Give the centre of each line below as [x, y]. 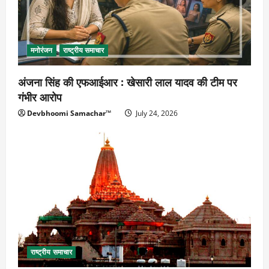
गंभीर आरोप [40, 96]
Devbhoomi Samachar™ [69, 113]
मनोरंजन [42, 50]
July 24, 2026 [156, 113]
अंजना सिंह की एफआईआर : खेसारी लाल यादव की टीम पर [128, 81]
